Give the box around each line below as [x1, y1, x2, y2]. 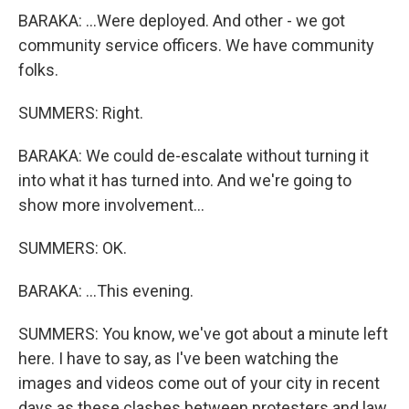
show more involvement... [18, 195, 204, 215]
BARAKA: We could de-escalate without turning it [18, 146, 369, 165]
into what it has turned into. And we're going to [18, 171, 351, 190]
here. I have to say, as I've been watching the [18, 349, 339, 368]
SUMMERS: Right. [18, 103, 143, 122]
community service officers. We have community [18, 36, 374, 55]
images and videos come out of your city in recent [18, 373, 380, 393]
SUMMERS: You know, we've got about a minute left [18, 324, 388, 343]
